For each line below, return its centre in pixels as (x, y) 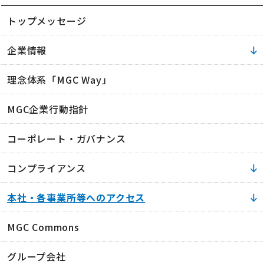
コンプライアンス (47, 168)
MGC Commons (43, 227)
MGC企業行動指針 (48, 109)
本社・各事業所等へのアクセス (76, 197)
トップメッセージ (47, 21)
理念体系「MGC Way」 (60, 80)
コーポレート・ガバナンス (67, 138)
